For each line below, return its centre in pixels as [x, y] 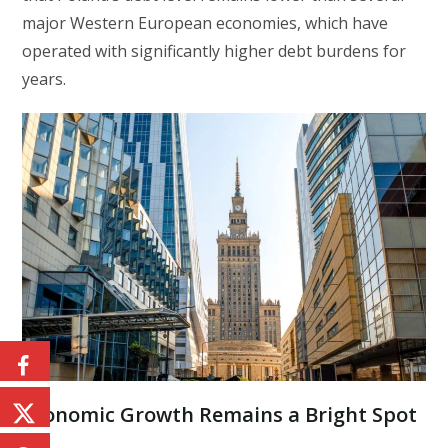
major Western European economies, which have [205, 22]
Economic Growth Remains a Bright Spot [220, 415]
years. [44, 78]
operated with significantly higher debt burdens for [214, 50]
